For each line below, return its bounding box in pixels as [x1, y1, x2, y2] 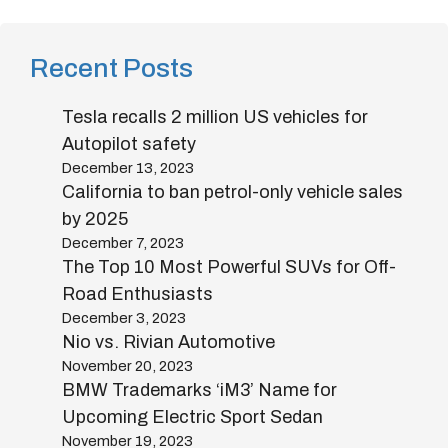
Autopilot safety [62, 134, 196, 154]
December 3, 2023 [62, 310, 186, 326]
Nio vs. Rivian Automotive [62, 332, 275, 352]
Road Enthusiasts [62, 284, 213, 304]
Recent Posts [30, 54, 193, 83]
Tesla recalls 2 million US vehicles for [62, 107, 368, 127]
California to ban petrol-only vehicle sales [62, 182, 403, 202]
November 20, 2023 [62, 358, 193, 374]
